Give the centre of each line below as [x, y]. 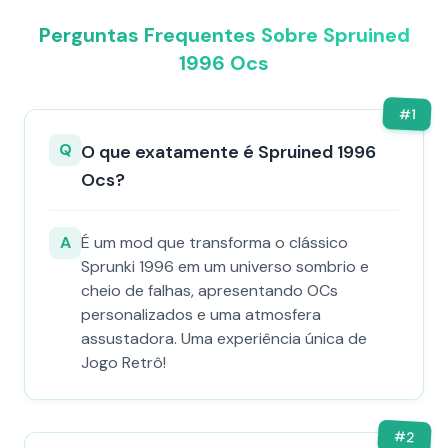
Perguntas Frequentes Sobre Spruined [224, 35]
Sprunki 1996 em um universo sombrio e [225, 266]
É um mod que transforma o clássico [214, 242]
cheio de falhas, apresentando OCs [209, 290]
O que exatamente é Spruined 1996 [228, 152]
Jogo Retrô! [123, 362]
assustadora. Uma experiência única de [224, 338]
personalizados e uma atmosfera [201, 314]
